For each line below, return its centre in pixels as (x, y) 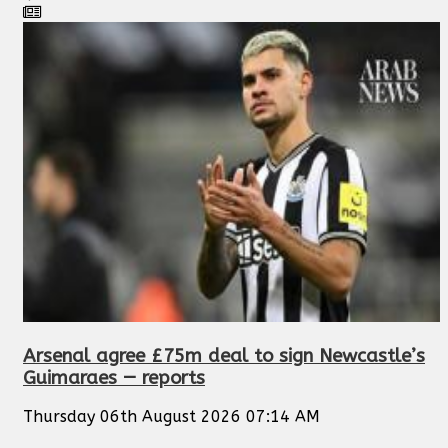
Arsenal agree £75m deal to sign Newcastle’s (224, 355)
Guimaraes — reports (114, 377)
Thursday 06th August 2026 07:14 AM (171, 417)
